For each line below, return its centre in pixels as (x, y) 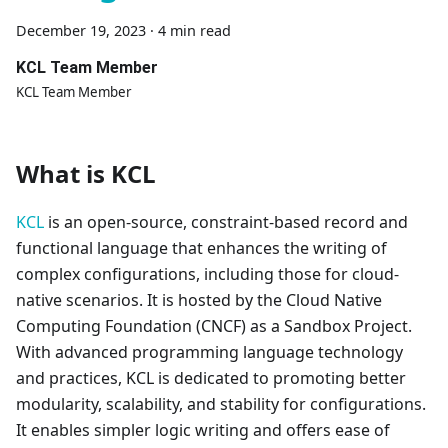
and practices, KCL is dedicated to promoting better (211, 378)
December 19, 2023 (81, 30)
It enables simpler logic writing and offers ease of (203, 430)
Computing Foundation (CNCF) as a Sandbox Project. (214, 326)
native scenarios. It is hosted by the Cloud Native (199, 300)
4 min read (194, 30)
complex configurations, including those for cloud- (207, 274)
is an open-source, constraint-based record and (226, 222)
